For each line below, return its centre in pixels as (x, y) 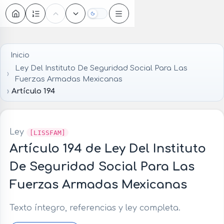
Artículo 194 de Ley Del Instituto (107, 149)
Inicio (20, 55)
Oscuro (109, 16)
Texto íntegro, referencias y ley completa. (95, 208)
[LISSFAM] (47, 132)
